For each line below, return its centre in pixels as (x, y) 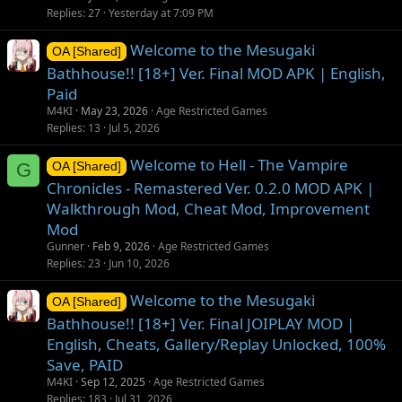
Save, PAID (85, 364)
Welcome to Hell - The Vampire (239, 164)
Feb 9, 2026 (121, 246)
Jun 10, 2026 (139, 263)
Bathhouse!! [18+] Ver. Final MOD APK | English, (216, 73)
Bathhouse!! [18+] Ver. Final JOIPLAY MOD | (201, 323)
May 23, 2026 (114, 110)
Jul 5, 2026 (134, 127)
